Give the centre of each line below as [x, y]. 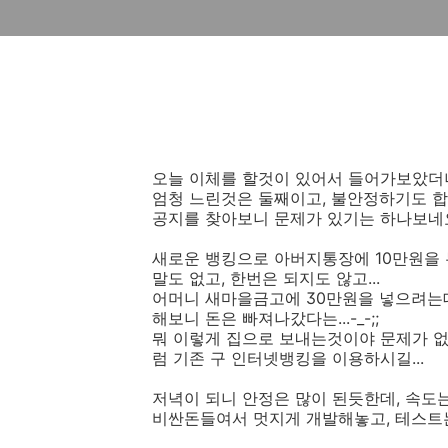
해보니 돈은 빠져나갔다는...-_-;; [265, 318]
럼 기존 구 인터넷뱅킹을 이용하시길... [288, 358]
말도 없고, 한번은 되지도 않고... [266, 278]
